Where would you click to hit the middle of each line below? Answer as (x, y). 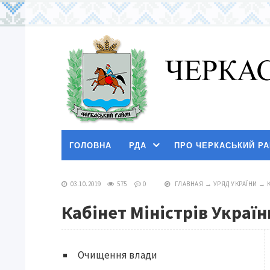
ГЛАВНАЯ (189, 184)
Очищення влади (118, 255)
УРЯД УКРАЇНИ (235, 184)
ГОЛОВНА (90, 146)
